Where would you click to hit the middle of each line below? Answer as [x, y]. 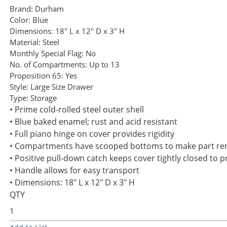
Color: [20, 20]
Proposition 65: [36, 76]
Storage [44, 98]
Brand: [21, 9]
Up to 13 [104, 65]
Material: [25, 42]
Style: [19, 87]
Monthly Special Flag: [47, 53]
